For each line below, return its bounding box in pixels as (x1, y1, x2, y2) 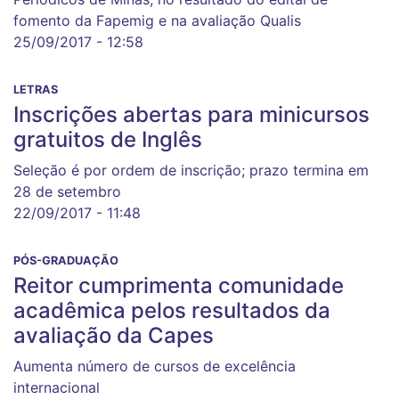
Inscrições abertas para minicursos (13, 102, 370, 127)
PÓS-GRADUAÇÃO (13, 254, 118, 267)
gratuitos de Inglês (13, 126, 202, 152)
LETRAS (13, 83, 58, 96)
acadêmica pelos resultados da (13, 297, 330, 323)
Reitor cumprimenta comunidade (13, 273, 344, 298)
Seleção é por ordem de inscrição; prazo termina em (13, 161, 369, 179)
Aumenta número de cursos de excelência (13, 357, 296, 375)
